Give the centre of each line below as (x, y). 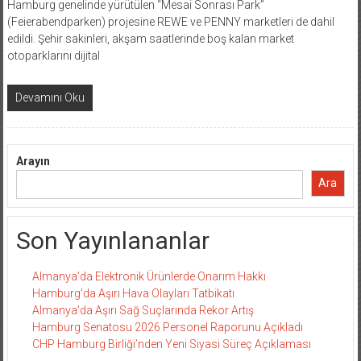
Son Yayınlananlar (112, 240)
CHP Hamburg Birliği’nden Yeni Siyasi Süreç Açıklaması (171, 344)
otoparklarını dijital (53, 55)
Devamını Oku (50, 97)
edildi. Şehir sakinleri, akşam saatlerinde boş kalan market (150, 38)
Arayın (33, 161)
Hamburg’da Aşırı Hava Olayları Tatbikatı (133, 293)
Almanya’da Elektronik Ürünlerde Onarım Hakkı (149, 276)
